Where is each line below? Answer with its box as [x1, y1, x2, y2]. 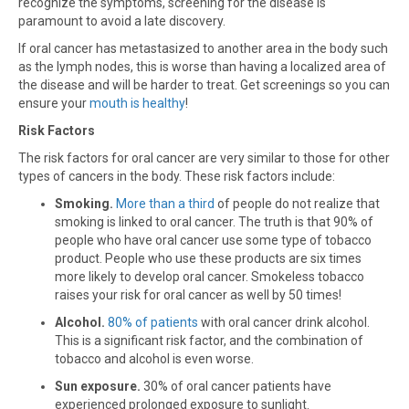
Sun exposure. [55, 379, 143, 393]
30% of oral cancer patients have [143, 379, 331, 393]
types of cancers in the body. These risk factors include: [18, 169, 335, 184]
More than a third [116, 196, 215, 211]
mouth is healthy [89, 96, 185, 110]
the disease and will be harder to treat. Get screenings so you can [18, 78, 390, 92]
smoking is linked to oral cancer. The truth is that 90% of [55, 215, 373, 229]
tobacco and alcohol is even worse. [55, 351, 254, 366]
